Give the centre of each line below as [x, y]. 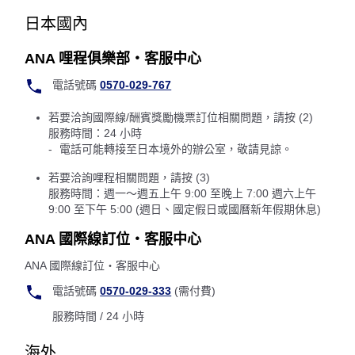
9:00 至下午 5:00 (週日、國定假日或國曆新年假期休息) [185, 209]
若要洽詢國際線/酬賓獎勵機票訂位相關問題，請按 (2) [181, 117]
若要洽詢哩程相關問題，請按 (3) [129, 177]
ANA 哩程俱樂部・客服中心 [113, 59]
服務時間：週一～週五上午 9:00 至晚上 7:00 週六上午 [182, 193]
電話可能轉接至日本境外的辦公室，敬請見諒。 [176, 149]
